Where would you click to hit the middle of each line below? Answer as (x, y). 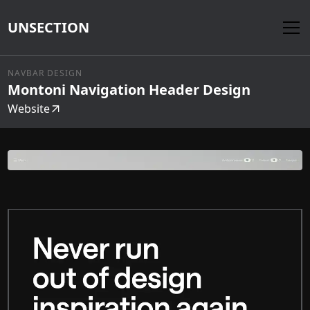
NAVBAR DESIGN (45, 73)
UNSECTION (49, 27)
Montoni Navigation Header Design (129, 90)
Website (29, 109)
